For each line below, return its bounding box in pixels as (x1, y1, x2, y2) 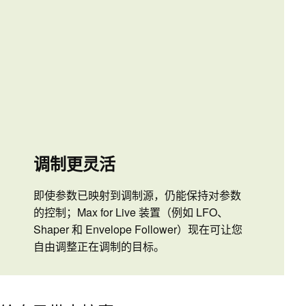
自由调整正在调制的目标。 (33, 238, 165, 255)
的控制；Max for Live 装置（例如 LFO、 (33, 204, 228, 221)
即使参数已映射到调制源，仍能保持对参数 (33, 187, 241, 204)
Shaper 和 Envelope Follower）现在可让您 (33, 221, 242, 238)
